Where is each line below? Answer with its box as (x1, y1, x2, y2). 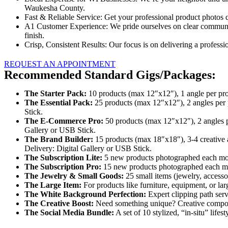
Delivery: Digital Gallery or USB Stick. (24, 144, 152, 153)
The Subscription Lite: (24, 153, 102, 162)
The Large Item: (24, 180, 81, 189)
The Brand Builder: (24, 134, 93, 144)
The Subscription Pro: (24, 162, 101, 171)
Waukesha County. (24, 3, 85, 12)
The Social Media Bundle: (24, 208, 114, 217)
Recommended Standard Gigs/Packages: (4, 68, 216, 81)
